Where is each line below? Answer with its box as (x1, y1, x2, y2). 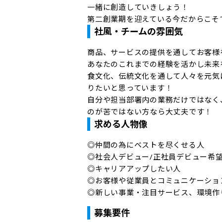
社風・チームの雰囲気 (94, 25, 183, 37)
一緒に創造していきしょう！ (87, 2, 189, 12)
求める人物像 (94, 118, 148, 130)
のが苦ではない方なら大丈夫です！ (87, 107, 212, 116)
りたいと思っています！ (87, 83, 173, 93)
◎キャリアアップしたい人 (87, 164, 181, 173)
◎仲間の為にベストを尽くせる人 (87, 140, 205, 150)
